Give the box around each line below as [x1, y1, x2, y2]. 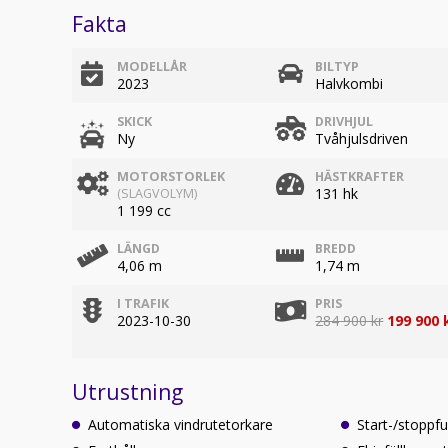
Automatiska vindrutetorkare [88, 414, 273, 434]
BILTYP [315, 57, 360, 75]
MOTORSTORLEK [117, 167, 225, 185]
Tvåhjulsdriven [315, 128, 409, 148]
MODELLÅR [117, 57, 187, 75]
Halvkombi [315, 73, 384, 93]
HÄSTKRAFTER [315, 167, 405, 185]
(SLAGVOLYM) [117, 184, 197, 202]
